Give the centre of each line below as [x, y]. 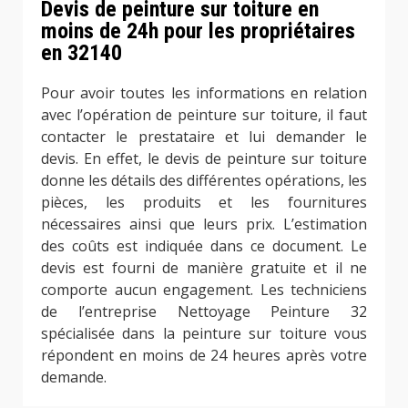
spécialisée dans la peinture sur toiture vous [204, 334]
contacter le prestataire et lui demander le [204, 137]
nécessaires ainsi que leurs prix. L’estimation [204, 224]
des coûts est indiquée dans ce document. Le [204, 246]
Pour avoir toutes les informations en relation [204, 93]
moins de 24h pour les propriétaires [198, 31]
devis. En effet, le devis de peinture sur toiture [204, 159]
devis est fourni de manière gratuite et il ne [204, 268]
